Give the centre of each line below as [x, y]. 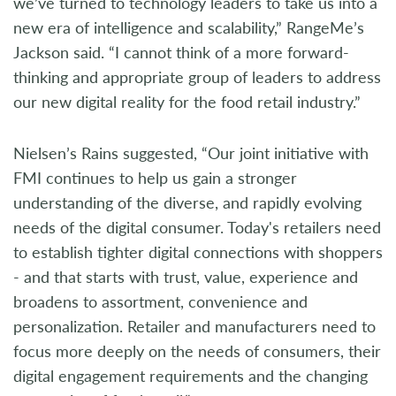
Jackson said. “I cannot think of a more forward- [181, 52]
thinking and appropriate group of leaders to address [197, 77]
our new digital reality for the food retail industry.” [187, 102]
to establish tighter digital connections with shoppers [198, 252]
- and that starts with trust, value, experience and [186, 277]
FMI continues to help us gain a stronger [155, 178]
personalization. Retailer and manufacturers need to [194, 326]
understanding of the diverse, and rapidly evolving [187, 202]
